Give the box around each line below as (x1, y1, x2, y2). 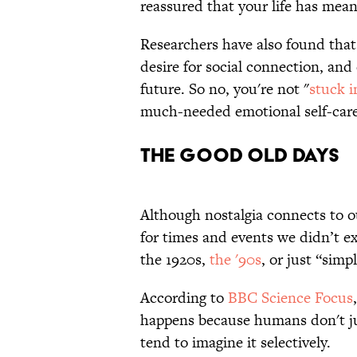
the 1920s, (140, 248, 210, 270)
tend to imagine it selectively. (140, 331, 335, 353)
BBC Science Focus (228, 286, 353, 308)
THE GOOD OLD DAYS (140, 143, 339, 167)
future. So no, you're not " (140, 77, 309, 100)
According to (140, 286, 228, 308)
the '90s (210, 248, 261, 270)
